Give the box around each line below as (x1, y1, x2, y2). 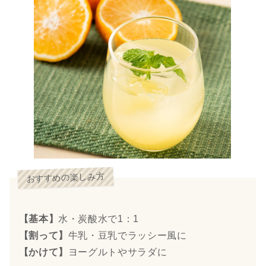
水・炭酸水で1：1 (58, 213, 139, 224)
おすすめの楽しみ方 (26, 172, 105, 184)
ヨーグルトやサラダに (68, 246, 167, 257)
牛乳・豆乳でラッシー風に (68, 230, 187, 240)
